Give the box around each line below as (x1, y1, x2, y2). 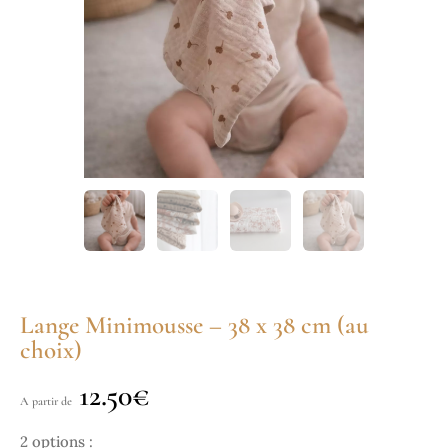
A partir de (20, 394, 72, 409)
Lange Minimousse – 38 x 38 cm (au (20, 310, 369, 341)
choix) (20, 335, 82, 366)
